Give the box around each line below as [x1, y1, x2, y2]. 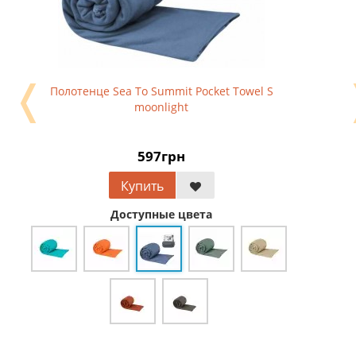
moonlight [134, 99, 189, 114]
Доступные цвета [110, 207, 213, 222]
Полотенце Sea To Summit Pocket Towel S [49, 83, 273, 99]
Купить [120, 177, 164, 195]
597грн [137, 147, 186, 165]
